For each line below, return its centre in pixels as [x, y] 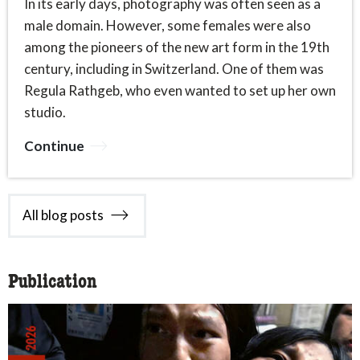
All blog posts [63, 215]
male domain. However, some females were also [168, 25]
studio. [45, 112]
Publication [52, 282]
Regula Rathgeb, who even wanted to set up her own [180, 90]
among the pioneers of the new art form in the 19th [177, 47]
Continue [54, 145]
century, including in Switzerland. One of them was [174, 68]
